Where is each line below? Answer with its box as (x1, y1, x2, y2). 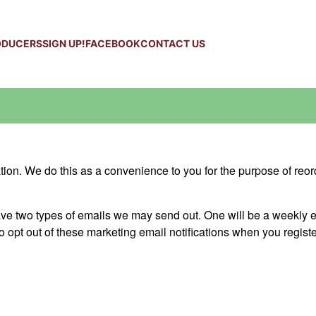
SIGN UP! (42, 37, 85, 49)
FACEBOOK (85, 37, 140, 49)
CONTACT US (140, 37, 205, 49)
